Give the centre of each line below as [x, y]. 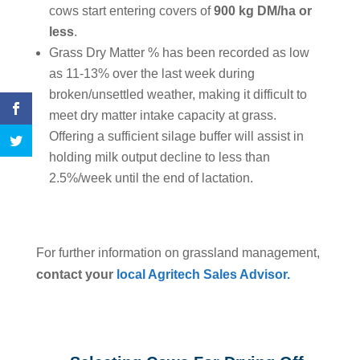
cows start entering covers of [131, 11]
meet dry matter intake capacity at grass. [162, 116]
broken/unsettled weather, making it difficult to [178, 95]
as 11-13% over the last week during [151, 74]
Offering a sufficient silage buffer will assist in [176, 137]
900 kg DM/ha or [262, 11]
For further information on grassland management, [178, 253]
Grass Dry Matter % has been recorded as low [179, 53]
